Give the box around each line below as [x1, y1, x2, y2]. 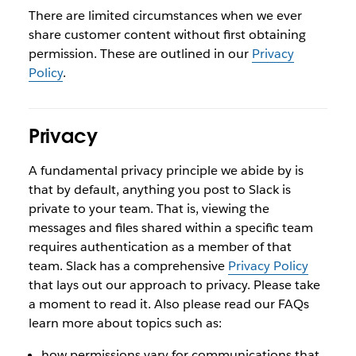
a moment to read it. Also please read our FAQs [28, 295, 309, 312]
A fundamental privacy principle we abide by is [28, 161, 304, 179]
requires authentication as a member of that [28, 238, 292, 255]
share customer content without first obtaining [28, 25, 306, 43]
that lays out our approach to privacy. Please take [28, 276, 320, 293]
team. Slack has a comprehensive [28, 257, 228, 274]
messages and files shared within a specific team [28, 219, 313, 236]
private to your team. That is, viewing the [28, 199, 269, 217]
